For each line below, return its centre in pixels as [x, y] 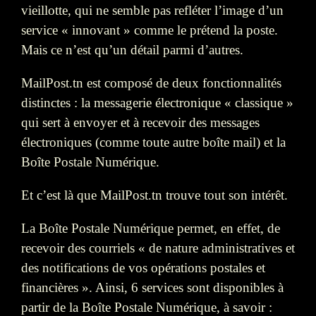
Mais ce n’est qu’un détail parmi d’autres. [132, 49]
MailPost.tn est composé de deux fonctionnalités [151, 83]
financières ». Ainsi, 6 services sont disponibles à [152, 288]
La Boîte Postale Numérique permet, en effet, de [151, 229]
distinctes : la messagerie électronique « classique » [157, 102]
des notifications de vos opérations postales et [143, 268]
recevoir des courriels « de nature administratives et [158, 248]
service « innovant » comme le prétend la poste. [150, 30]
